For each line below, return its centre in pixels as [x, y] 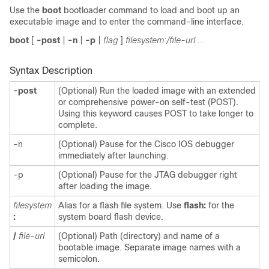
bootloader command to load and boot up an [150, 10]
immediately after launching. [113, 156]
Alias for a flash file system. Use [121, 205]
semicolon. [79, 259]
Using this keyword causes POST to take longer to [156, 113]
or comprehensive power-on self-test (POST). [148, 102]
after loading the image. [105, 186]
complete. [78, 125]
